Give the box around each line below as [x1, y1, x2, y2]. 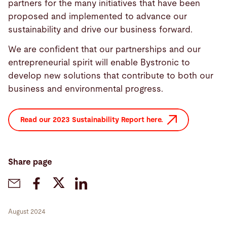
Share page [8, 158, 52, 166]
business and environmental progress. [8, 84, 166, 93]
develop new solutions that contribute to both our [8, 71, 213, 80]
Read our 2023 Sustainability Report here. [20, 117, 167, 124]
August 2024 [8, 208, 46, 215]
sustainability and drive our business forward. [8, 25, 198, 34]
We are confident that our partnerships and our [8, 45, 201, 54]
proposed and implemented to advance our [8, 12, 187, 21]
